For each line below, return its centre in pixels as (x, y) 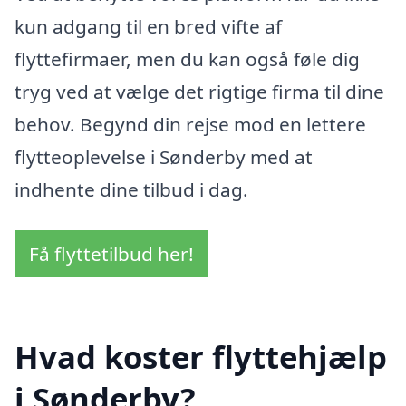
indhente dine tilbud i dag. (131, 189)
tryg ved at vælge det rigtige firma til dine (199, 91)
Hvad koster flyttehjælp (201, 357)
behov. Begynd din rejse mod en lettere (190, 124)
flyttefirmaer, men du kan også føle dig (187, 58)
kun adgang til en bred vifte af (148, 26)
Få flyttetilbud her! (111, 254)
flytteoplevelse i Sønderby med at (164, 156)
